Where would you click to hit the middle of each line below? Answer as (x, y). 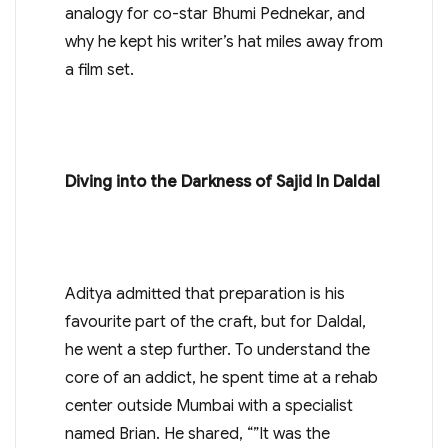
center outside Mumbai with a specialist (208, 405)
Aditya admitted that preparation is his (204, 293)
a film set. (99, 69)
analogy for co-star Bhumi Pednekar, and (214, 13)
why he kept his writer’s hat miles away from (223, 41)
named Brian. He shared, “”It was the (197, 433)
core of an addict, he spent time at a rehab (221, 377)
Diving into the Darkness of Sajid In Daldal (222, 181)
